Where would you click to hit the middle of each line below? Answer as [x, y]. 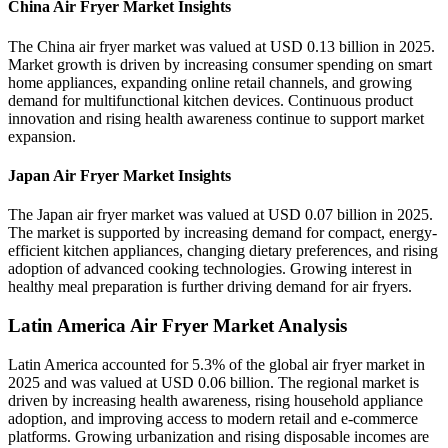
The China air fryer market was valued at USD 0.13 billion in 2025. [221, 46]
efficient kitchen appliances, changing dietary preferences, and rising [223, 251]
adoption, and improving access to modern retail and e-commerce [213, 418]
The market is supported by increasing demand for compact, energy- [222, 233]
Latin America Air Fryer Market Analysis [177, 325]
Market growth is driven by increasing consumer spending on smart [220, 64]
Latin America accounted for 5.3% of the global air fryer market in [216, 364]
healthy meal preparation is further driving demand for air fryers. [210, 287]
